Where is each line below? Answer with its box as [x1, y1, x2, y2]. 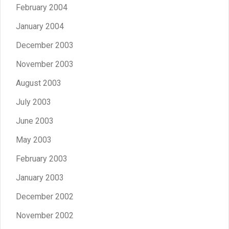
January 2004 [16, 21, 64, 31]
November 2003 [16, 59, 74, 69]
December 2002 [16, 191, 74, 201]
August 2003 [16, 78, 61, 88]
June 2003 [16, 116, 54, 126]
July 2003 [16, 97, 51, 107]
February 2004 [16, 2, 67, 12]
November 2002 [16, 210, 74, 220]
